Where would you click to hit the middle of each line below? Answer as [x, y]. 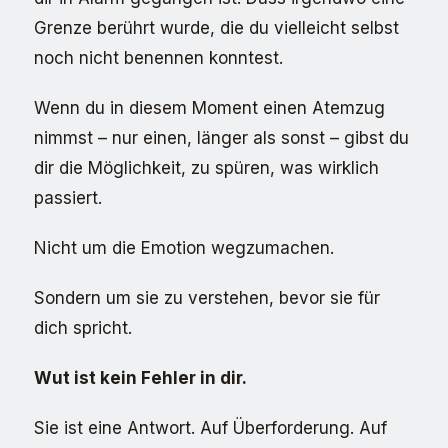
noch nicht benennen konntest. [158, 58]
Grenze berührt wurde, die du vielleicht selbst [216, 28]
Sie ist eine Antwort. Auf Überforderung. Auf [210, 428]
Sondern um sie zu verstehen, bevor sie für [207, 298]
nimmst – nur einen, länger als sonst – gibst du [221, 138]
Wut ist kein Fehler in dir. [140, 378]
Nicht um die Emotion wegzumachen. [184, 248]
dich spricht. [83, 328]
